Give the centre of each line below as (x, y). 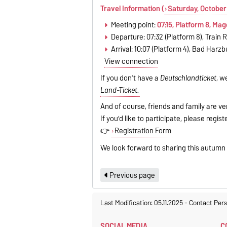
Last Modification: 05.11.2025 (142, 203)
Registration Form (143, 131)
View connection (131, 61)
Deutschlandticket (188, 78)
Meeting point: (134, 25)
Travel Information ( (133, 8)
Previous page (132, 175)
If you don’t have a (130, 78)
